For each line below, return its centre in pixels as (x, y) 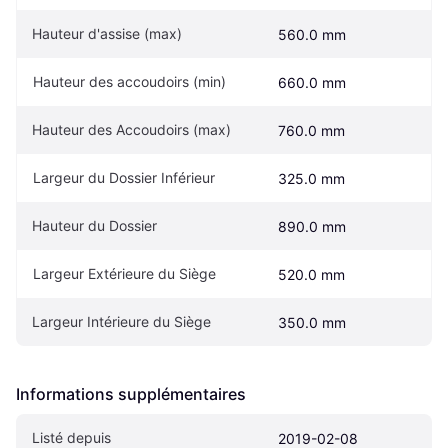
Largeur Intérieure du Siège (121, 322)
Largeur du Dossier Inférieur (124, 178)
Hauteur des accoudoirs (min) (129, 82)
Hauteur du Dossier (94, 226)
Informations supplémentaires (131, 394)
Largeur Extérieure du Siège (124, 274)
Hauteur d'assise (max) (107, 34)
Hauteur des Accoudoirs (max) (131, 130)
